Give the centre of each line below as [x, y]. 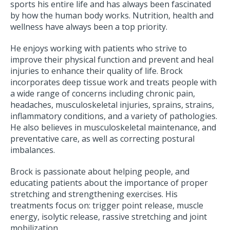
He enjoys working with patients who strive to [99, 49]
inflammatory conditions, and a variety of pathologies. [114, 116]
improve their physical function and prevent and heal [112, 60]
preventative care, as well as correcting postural [102, 139]
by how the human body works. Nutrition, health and [112, 16]
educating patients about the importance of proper [109, 183]
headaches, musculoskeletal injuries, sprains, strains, [112, 105]
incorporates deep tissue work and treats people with [113, 82]
